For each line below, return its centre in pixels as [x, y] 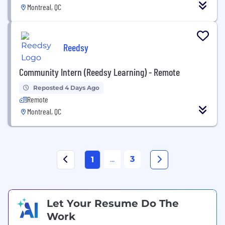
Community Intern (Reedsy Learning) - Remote [99, 72]
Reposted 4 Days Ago [66, 88]
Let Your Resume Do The [113, 203]
